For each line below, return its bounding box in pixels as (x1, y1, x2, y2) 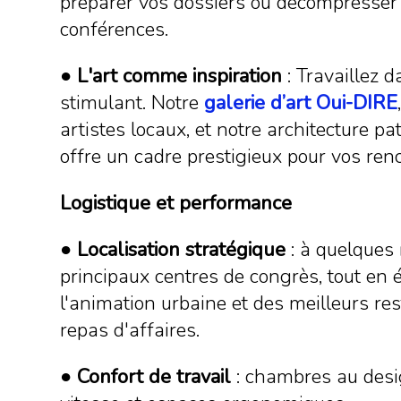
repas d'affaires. (60, 317, 200, 344)
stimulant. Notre (60, 90, 205, 116)
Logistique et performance (60, 190, 293, 217)
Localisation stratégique (77, 236, 286, 263)
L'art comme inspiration (77, 63, 283, 90)
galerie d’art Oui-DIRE (204, 90, 398, 116)
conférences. (60, 16, 169, 43)
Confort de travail (77, 363, 232, 390)
